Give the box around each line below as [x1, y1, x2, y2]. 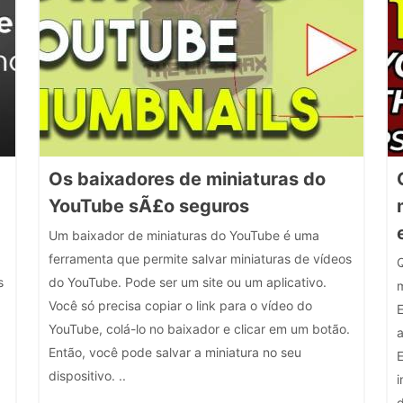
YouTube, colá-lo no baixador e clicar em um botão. [48, 321, 350, 336]
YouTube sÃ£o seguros [48, 195, 249, 217]
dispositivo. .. [48, 368, 126, 383]
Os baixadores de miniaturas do [48, 168, 326, 190]
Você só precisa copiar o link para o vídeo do [48, 298, 312, 313]
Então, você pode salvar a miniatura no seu [48, 345, 301, 360]
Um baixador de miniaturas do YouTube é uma [48, 228, 319, 243]
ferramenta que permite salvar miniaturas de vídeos [48, 251, 352, 266]
